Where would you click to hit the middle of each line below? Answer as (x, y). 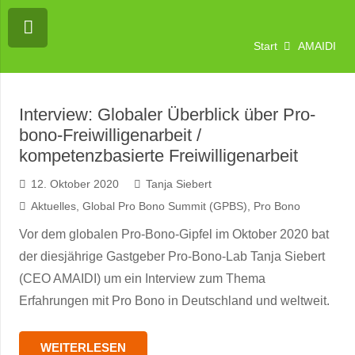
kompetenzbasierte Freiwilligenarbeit (158, 156)
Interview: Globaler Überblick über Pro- (167, 115)
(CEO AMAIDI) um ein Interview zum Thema (142, 279)
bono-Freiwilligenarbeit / (110, 135)
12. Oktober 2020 (74, 184)
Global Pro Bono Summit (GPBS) (164, 206)
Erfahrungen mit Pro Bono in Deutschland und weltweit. (174, 301)
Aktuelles (53, 206)
